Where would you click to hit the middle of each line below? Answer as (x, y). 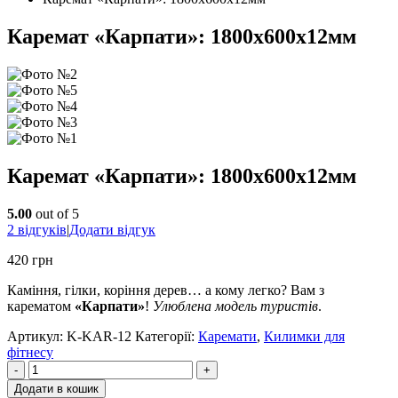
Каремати (227, 336)
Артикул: (37, 336)
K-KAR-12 (99, 336)
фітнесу (30, 352)
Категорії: (167, 336)
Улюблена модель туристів (235, 306)
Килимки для (304, 336)
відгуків (40, 229)
